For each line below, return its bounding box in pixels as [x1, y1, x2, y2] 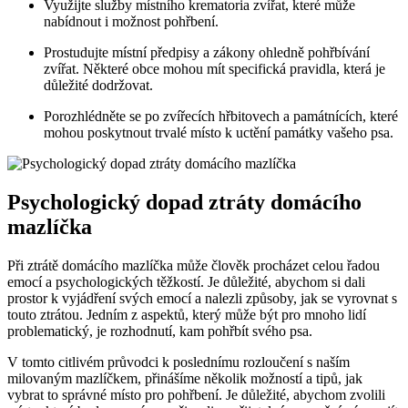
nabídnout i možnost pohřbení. [44, 13, 219, 29]
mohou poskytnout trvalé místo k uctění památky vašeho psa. [44, 124, 393, 140]
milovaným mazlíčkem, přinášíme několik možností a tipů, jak [7, 370, 362, 386]
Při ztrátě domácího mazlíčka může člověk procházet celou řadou [7, 257, 380, 273]
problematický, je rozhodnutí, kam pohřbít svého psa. [7, 322, 312, 339]
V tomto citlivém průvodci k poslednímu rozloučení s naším [7, 353, 350, 370]
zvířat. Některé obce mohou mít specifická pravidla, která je [44, 60, 385, 76]
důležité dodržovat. [44, 76, 153, 93]
